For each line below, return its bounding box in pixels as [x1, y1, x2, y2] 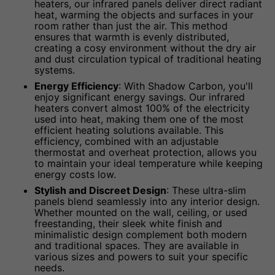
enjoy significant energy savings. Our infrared [34, 90, 245, 103]
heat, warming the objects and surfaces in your [34, 8, 254, 21]
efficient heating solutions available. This [34, 123, 223, 136]
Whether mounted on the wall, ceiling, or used [34, 206, 247, 219]
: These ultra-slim [166, 184, 246, 196]
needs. [34, 261, 64, 274]
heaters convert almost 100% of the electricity [34, 101, 250, 114]
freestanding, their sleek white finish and [34, 217, 222, 230]
